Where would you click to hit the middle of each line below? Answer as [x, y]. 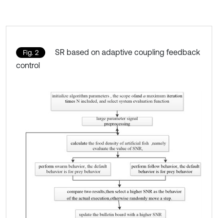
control [28, 65]
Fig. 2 [31, 53]
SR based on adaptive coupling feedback [127, 52]
